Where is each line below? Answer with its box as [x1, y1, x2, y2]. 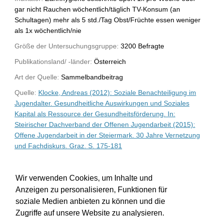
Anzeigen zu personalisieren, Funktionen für [15, 186, 167, 194]
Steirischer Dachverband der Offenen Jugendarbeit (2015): [15, 120, 195, 128]
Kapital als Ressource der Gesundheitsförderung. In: [15, 109, 175, 118]
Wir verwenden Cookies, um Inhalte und [15, 174, 153, 183]
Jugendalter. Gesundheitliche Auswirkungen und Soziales [15, 99, 189, 107]
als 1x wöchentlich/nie [15, 26, 81, 34]
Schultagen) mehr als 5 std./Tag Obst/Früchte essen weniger [15, 15, 201, 24]
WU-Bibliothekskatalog [15, 163, 83, 171]
